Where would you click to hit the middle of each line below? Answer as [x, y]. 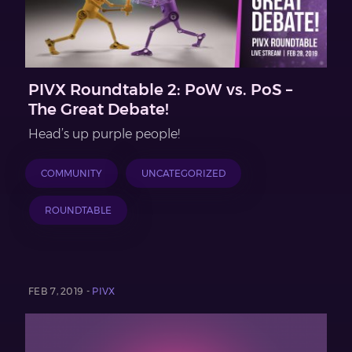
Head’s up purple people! [104, 134]
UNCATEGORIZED [183, 174]
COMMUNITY [71, 174]
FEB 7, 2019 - [60, 291]
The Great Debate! [98, 110]
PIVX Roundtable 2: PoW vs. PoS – [160, 90]
